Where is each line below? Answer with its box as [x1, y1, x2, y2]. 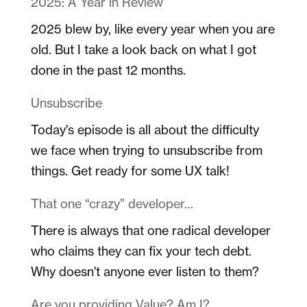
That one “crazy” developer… [30, 195, 193, 211]
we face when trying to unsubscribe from [30, 142, 262, 158]
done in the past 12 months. [30, 62, 186, 77]
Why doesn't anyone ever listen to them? [30, 263, 259, 279]
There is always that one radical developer [30, 222, 271, 238]
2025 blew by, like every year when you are [30, 21, 275, 36]
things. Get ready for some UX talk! [30, 162, 230, 178]
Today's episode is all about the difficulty [30, 121, 259, 137]
